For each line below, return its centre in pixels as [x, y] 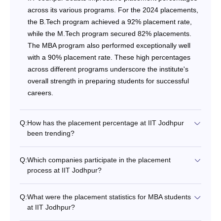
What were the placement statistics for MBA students [109, 197]
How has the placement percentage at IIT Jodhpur [106, 123]
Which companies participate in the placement [99, 160]
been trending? [51, 133]
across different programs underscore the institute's [108, 69]
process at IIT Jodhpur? [64, 170]
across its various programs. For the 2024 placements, [113, 10]
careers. [40, 92]
